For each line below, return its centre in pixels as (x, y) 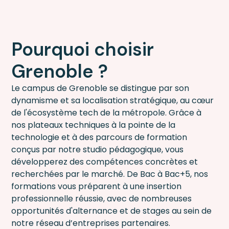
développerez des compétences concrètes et (105, 162)
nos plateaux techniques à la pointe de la (94, 125)
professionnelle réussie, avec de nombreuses (102, 199)
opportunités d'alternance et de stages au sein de (112, 211)
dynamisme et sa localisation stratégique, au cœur (113, 101)
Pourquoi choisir (83, 50)
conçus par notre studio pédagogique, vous (98, 150)
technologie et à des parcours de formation (99, 138)
